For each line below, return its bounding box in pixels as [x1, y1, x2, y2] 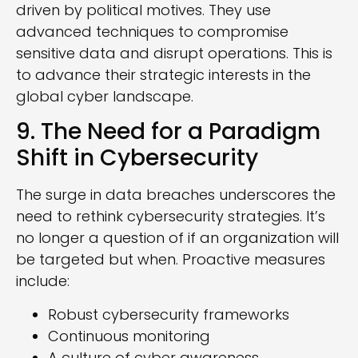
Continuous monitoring [48, 325, 210, 346]
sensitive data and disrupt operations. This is [16, 42, 332, 63]
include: [16, 271, 70, 292]
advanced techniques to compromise [16, 21, 288, 42]
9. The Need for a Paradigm [16, 116, 320, 148]
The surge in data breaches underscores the [16, 185, 336, 205]
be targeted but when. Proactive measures [16, 249, 325, 270]
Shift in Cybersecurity [16, 142, 258, 174]
